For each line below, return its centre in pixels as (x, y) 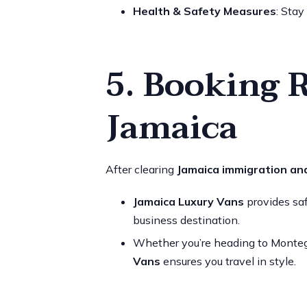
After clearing (141, 169)
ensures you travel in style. (228, 261)
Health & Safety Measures (204, 11)
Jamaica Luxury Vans (188, 201)
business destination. (186, 220)
